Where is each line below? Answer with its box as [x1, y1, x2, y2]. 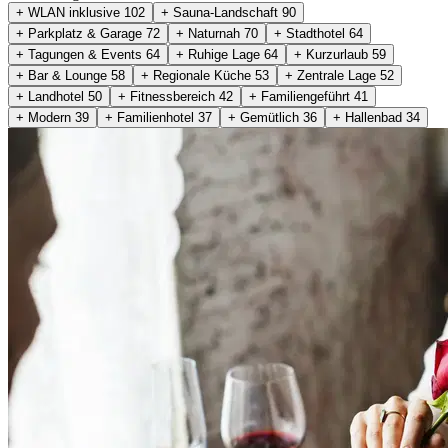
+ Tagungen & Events [16, 46, 146, 62]
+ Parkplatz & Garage [16, 25, 146, 41]
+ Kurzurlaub [294, 46, 372, 62]
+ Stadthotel [274, 25, 349, 41]
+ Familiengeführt [249, 88, 354, 104]
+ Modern [16, 109, 75, 125]
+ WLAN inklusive [16, 4, 124, 20]
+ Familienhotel [105, 109, 198, 125]
